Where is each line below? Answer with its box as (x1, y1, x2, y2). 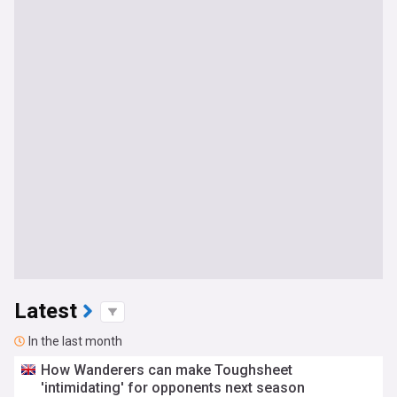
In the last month (28, 334, 122, 348)
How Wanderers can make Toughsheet (41, 362, 293, 378)
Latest (14, 296, 77, 327)
